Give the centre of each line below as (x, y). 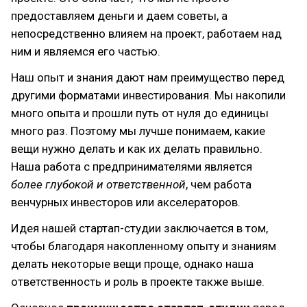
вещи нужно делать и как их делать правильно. (137, 149)
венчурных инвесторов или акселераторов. (126, 202)
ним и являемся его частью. (86, 51)
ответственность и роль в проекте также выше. (138, 282)
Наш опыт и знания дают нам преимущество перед (148, 77)
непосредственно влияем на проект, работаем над (146, 34)
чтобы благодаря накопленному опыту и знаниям (144, 246)
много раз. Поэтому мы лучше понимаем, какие (138, 131)
